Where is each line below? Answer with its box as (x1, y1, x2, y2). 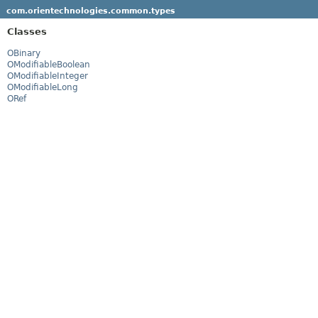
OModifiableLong (7, 82, 78, 92)
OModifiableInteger (7, 70, 88, 81)
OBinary (7, 48, 40, 58)
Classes (7, 26, 47, 37)
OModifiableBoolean (7, 59, 90, 70)
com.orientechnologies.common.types (6, 6, 175, 16)
